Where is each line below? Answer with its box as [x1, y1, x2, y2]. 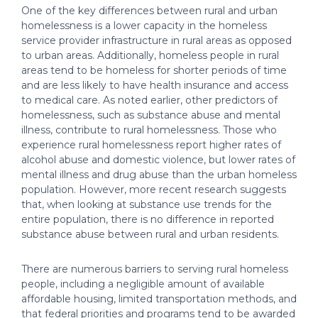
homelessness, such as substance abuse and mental [21, 109, 280, 121]
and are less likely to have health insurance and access [21, 79, 288, 92]
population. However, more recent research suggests [21, 183, 286, 196]
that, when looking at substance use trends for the [21, 198, 272, 211]
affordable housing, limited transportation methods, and [21, 292, 297, 305]
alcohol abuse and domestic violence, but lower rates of [21, 153, 295, 166]
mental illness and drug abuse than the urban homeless [21, 168, 297, 181]
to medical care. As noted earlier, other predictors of [21, 94, 278, 106]
